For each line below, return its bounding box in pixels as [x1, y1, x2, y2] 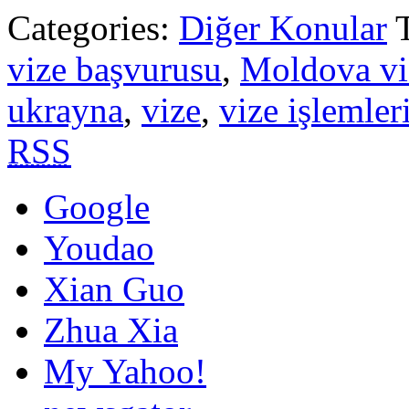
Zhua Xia [44, 310, 178, 351]
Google [44, 187, 150, 227]
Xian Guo [44, 269, 184, 309]
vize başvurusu [7, 49, 222, 89]
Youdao [44, 228, 154, 268]
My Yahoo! [44, 351, 206, 392]
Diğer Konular [179, 8, 387, 48]
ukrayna [7, 90, 123, 131]
